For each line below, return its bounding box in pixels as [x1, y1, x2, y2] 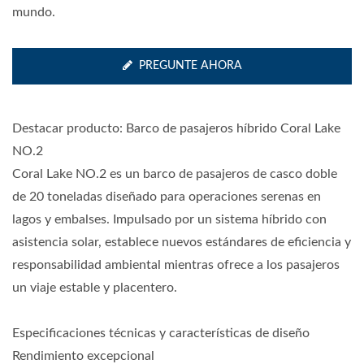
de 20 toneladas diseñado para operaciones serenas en [12, 190, 321, 203]
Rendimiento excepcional [12, 349, 154, 362]
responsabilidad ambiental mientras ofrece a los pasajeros [12, 258, 340, 271]
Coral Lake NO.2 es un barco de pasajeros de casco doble [12, 167, 337, 180]
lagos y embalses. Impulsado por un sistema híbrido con [12, 213, 327, 226]
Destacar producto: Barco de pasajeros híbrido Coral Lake [12, 122, 340, 135]
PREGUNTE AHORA [138, 60, 242, 71]
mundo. [12, 6, 55, 19]
